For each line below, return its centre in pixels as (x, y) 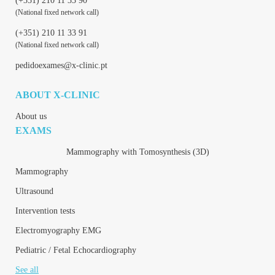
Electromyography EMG (58, 230)
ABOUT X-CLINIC (58, 95)
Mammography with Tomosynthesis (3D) (137, 152)
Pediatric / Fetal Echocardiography (76, 250)
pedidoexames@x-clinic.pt (61, 65)
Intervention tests (45, 211)
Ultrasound (34, 191)
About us (31, 116)
